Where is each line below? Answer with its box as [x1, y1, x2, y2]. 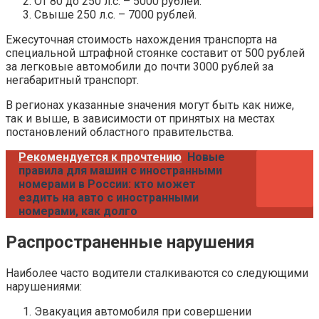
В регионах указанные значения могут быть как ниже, [6, 98, 294, 113]
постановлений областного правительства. [6, 125, 234, 140]
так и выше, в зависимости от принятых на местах [6, 112, 275, 126]
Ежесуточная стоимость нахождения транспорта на [6, 33, 277, 47]
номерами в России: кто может [19, 177, 196, 192]
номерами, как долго [19, 204, 137, 219]
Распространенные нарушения [6, 232, 255, 253]
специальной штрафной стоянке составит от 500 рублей [6, 46, 305, 61]
